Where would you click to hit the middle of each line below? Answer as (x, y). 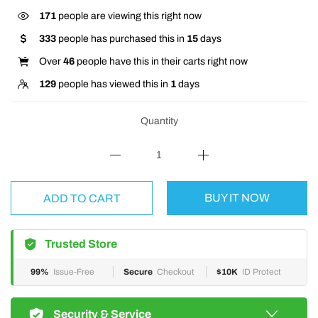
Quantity (159, 121)
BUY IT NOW (237, 198)
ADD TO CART (82, 198)
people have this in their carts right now (161, 61)
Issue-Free (74, 272)
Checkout (176, 272)
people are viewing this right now (129, 16)
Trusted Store (81, 244)
